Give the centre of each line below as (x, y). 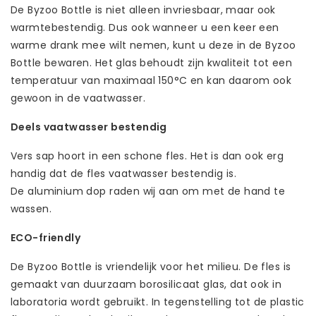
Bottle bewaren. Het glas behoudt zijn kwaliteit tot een (152, 62)
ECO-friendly (46, 237)
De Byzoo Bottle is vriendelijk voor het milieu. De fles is (151, 266)
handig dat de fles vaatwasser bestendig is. (125, 173)
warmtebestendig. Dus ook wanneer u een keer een (145, 27)
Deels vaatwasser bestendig (89, 127)
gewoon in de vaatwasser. (78, 98)
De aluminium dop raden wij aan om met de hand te (148, 191)
